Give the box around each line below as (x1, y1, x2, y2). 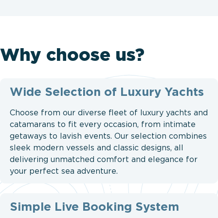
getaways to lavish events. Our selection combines (10, 132, 207, 140)
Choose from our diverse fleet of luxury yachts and (10, 109, 208, 117)
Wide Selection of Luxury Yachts (10, 87, 204, 98)
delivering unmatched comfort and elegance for (10, 156, 198, 163)
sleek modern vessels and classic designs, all (10, 144, 183, 152)
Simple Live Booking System (10, 201, 179, 213)
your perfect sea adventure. (10, 167, 118, 175)
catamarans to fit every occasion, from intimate (10, 121, 196, 128)
